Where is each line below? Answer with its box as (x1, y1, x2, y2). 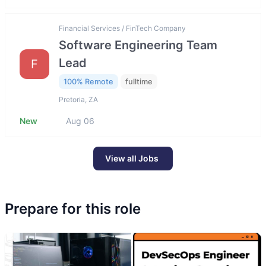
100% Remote (64, 77, 113, 86)
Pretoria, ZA (59, 95, 98, 104)
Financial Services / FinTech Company (59, 23, 186, 33)
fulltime (125, 77, 153, 86)
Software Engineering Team (59, 37, 217, 52)
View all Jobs (105, 153, 159, 164)
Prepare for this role (5, 200, 141, 218)
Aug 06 (66, 116, 94, 126)
